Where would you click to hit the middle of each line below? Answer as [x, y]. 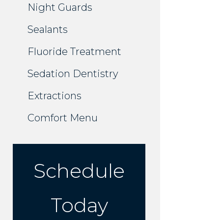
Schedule [79, 171]
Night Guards [60, 8]
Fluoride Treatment [74, 52]
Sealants [48, 30]
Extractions [55, 96]
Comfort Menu [63, 118]
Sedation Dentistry [73, 74]
